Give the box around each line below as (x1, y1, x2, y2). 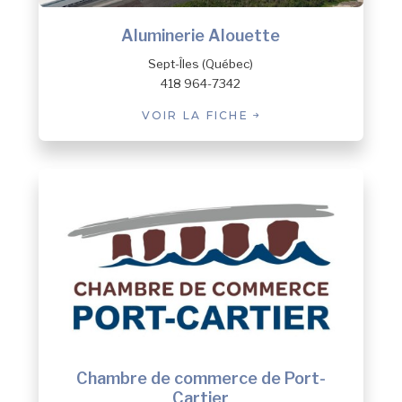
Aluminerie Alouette (121, 25, 281, 45)
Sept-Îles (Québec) (148, 57, 254, 72)
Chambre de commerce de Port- (75, 368, 326, 388)
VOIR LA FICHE (141, 108, 254, 122)
